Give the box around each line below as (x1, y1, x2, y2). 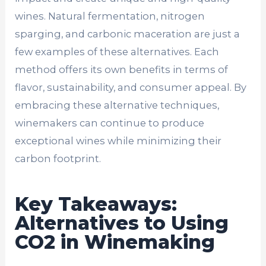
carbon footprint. (15, 153, 102, 165)
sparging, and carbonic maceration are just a (15, 28, 240, 40)
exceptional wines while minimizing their (15, 135, 222, 147)
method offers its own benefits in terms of (15, 64, 229, 76)
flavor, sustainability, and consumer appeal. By (15, 81, 247, 94)
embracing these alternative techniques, (15, 99, 220, 112)
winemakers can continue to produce (15, 117, 205, 129)
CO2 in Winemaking (15, 230, 216, 254)
